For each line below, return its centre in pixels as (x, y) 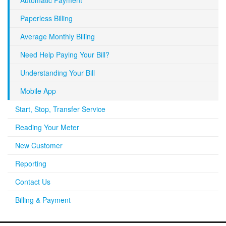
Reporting (31, 164)
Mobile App (38, 91)
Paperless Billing (46, 18)
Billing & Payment (43, 200)
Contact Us (33, 182)
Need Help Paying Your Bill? (65, 55)
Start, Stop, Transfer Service (60, 109)
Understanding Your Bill (58, 73)
